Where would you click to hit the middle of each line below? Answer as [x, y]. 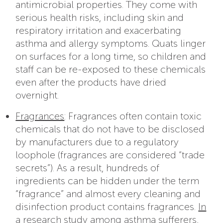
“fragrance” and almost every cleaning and [108, 193]
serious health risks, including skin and [100, 17]
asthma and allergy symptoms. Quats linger [111, 43]
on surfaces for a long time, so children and [111, 56]
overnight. [37, 95]
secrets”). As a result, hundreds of [88, 167]
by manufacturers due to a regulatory [97, 142]
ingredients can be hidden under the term [108, 180]
